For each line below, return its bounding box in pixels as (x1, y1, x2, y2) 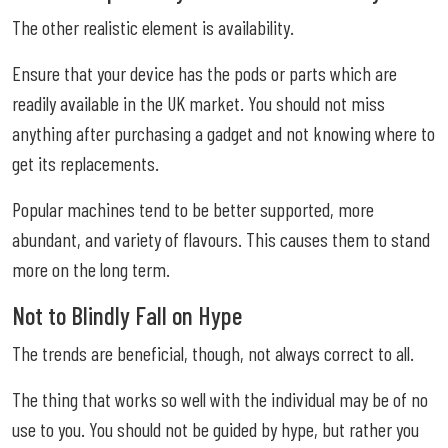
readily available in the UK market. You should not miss (12, 90, 385, 115)
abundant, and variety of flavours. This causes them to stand (12, 226, 430, 251)
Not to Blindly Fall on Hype (12, 299, 242, 330)
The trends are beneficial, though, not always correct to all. (12, 340, 414, 365)
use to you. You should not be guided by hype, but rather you (12, 416, 419, 441)
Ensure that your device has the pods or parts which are (12, 60, 397, 85)
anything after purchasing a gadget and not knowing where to (12, 120, 435, 145)
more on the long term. (12, 256, 170, 281)
